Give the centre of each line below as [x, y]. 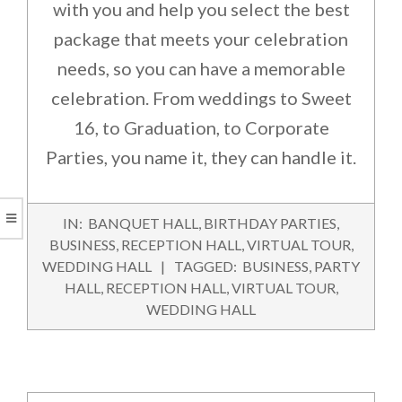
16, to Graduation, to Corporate [201, 128]
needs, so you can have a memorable [201, 69]
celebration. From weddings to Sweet [201, 98]
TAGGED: [205, 266]
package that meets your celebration [201, 39]
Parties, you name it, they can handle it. [201, 157]
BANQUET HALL [143, 223]
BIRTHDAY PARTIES [270, 223]
